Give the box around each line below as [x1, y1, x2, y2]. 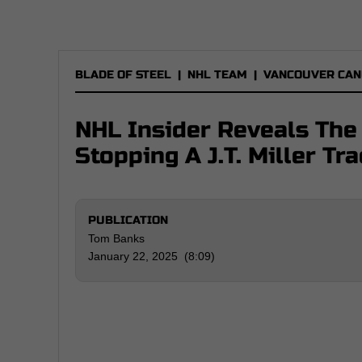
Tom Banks [88, 232, 145, 245]
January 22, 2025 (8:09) [88, 250, 215, 263]
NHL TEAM [187, 68, 247, 82]
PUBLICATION [88, 213, 168, 227]
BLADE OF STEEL [75, 68, 171, 82]
